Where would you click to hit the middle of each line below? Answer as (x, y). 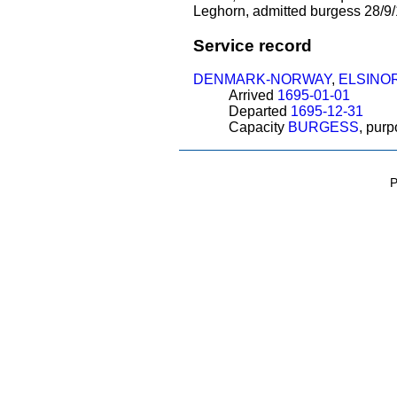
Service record (252, 45)
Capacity (258, 128)
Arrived (253, 96)
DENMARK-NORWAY (262, 80)
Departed (259, 112)
